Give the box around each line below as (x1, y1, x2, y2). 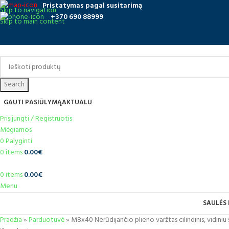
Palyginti (6, 135, 32, 148)
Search (4, 79, 25, 91)
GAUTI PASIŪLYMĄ (4, 97, 62, 108)
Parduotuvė (29, 214, 64, 226)
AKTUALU (62, 97, 92, 108)
